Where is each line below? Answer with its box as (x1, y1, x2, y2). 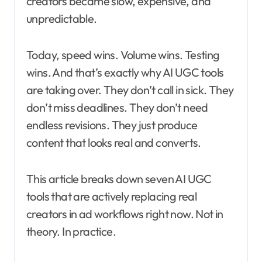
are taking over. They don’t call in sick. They (26, 82, 234, 98)
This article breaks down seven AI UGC (26, 171, 212, 187)
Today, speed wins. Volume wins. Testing (26, 47, 220, 63)
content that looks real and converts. (26, 135, 201, 150)
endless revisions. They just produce (26, 118, 198, 133)
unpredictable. (26, 11, 97, 26)
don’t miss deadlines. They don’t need (26, 100, 208, 115)
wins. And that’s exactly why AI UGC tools (26, 65, 224, 80)
